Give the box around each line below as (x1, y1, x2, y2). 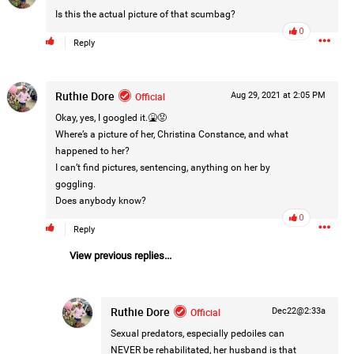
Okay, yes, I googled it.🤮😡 (55, 112, 167, 123)
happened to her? (55, 145, 130, 156)
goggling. (55, 179, 96, 190)
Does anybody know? (55, 195, 146, 206)
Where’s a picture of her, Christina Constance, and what (55, 129, 288, 140)
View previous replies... (69, 250, 171, 262)
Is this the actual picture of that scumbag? (55, 9, 235, 20)
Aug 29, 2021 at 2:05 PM (231, 90, 326, 100)
